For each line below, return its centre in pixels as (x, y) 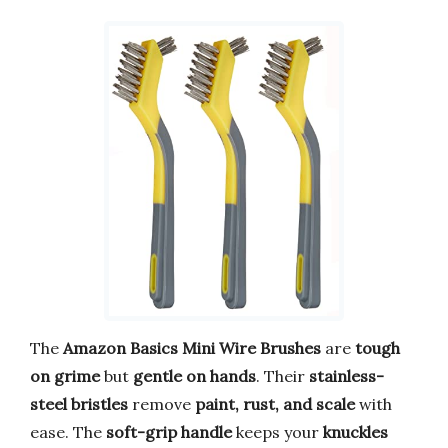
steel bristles (79, 403)
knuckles (355, 431)
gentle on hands (194, 375)
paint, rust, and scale (275, 403)
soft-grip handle (169, 431)
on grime (65, 375)
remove (161, 403)
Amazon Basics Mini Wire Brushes (192, 347)
